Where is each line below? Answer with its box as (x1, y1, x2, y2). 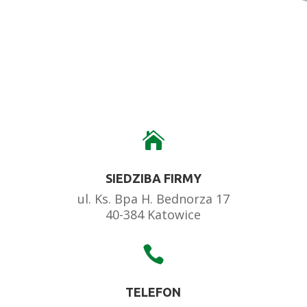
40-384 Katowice (106, 206, 201, 223)
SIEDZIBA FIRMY (105, 171, 201, 186)
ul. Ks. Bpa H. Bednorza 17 (77, 191, 230, 208)
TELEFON (125, 285, 182, 299)
